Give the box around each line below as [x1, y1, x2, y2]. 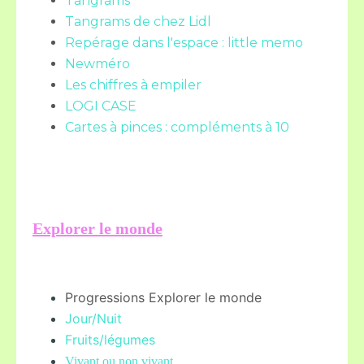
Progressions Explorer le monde [65, 289, 262, 305]
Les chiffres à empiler [65, 77, 201, 93]
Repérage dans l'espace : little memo [65, 35, 303, 50]
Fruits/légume [65, 331, 149, 348]
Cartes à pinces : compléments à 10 [65, 119, 289, 135]
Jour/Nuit [65, 310, 122, 327]
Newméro [65, 56, 130, 71]
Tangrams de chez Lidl [65, 14, 211, 29]
